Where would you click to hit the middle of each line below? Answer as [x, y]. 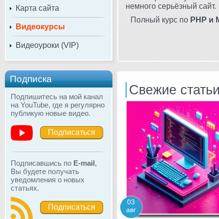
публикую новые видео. [51, 113]
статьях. [25, 188]
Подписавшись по [42, 163]
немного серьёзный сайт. [171, 6]
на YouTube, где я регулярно [58, 105]
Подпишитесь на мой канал [57, 96]
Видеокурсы [40, 26]
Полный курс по [160, 20]
